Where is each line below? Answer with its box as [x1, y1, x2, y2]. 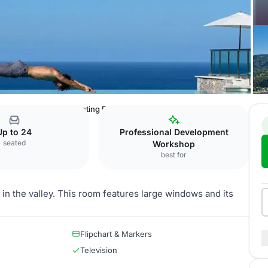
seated [2, 138, 26, 147]
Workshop [153, 139, 196, 149]
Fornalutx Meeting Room [33, 104, 123, 114]
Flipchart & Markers [80, 229, 152, 239]
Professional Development [119, 127, 229, 137]
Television [80, 245, 117, 255]
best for [161, 150, 187, 159]
